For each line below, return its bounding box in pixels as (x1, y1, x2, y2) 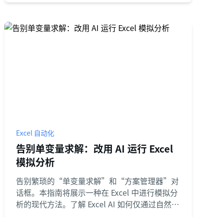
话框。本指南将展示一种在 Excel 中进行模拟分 (16, 186, 178, 198)
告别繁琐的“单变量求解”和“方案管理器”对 (16, 175, 179, 186)
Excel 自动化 (16, 128, 55, 138)
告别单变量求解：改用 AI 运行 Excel (16, 141, 173, 155)
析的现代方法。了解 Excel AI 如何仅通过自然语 (16, 198, 180, 210)
